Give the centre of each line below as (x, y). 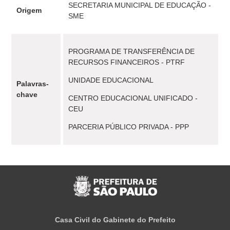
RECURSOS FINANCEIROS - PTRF (127, 62)
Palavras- (33, 84)
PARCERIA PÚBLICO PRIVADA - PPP (129, 127)
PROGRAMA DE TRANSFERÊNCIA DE (132, 51)
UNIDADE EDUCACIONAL (111, 80)
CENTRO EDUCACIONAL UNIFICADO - (133, 98)
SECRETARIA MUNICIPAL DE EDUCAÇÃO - (140, 5)
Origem (29, 10)
